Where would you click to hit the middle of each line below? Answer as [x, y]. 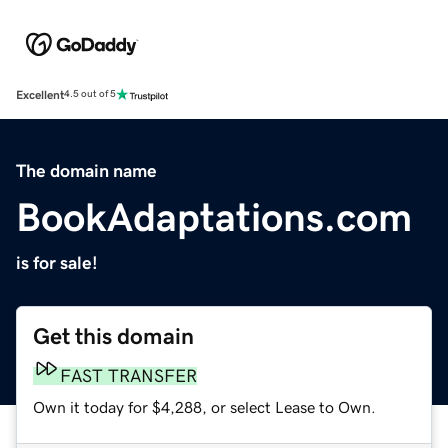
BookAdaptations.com [214, 216]
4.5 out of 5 [90, 94]
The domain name [86, 170]
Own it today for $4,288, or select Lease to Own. [204, 406]
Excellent [40, 94]
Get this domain [113, 336]
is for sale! [57, 262]
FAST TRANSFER [128, 375]
